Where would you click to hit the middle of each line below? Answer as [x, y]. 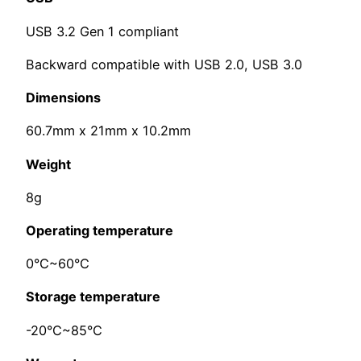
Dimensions [65, 98]
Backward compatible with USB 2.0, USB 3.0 [164, 64]
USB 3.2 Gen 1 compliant [102, 31]
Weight [48, 164]
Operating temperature [100, 230]
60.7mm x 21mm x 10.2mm [108, 131]
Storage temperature [93, 297]
